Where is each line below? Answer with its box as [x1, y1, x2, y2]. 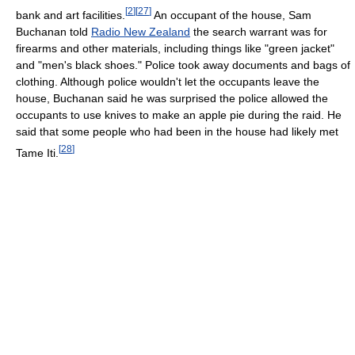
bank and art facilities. [16, 8, 125, 21]
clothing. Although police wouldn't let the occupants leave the [16, 74, 319, 88]
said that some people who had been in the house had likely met [16, 124, 338, 138]
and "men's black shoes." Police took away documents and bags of [16, 58, 350, 71]
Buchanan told [16, 25, 91, 38]
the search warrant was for [190, 25, 327, 38]
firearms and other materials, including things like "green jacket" [16, 41, 334, 55]
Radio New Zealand [91, 25, 190, 38]
